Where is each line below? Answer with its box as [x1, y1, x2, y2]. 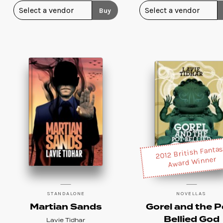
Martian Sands [29, 200, 102, 214]
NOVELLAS [176, 190, 207, 197]
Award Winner [167, 154, 217, 169]
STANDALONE [46, 190, 85, 197]
